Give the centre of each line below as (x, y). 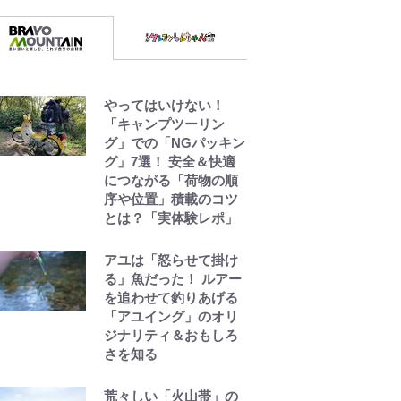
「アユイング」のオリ (171, 316)
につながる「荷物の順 (171, 180)
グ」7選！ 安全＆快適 (170, 161)
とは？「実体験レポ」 (171, 218)
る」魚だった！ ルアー (173, 278)
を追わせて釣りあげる (171, 297)
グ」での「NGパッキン (175, 142)
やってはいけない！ (164, 105)
